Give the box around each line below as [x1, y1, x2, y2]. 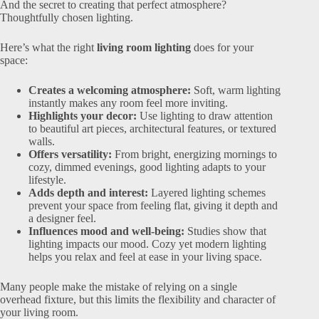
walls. [28, 135, 55, 147]
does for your [191, 41, 253, 53]
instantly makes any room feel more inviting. [28, 97, 228, 109]
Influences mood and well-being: [28, 225, 184, 237]
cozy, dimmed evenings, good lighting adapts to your [28, 161, 266, 173]
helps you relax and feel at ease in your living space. [28, 251, 262, 263]
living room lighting [97, 41, 191, 53]
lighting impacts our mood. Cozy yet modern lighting [28, 238, 266, 250]
